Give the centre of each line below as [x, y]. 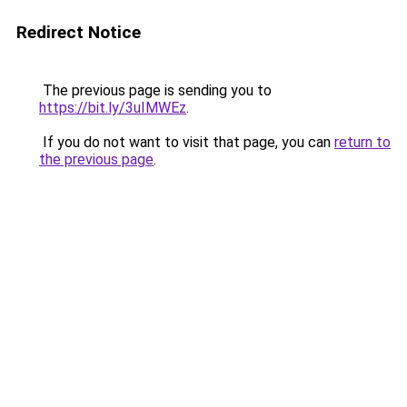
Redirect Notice [79, 32]
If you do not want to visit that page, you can [187, 142]
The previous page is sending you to [155, 90]
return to [362, 142]
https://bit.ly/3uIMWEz [113, 108]
